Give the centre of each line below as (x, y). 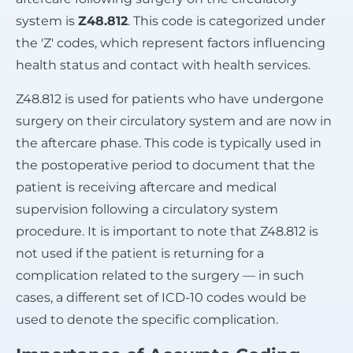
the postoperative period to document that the (165, 165)
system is (47, 20)
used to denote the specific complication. (147, 319)
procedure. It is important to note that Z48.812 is (167, 231)
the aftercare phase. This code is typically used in (169, 143)
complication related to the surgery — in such (160, 275)
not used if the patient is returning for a (140, 253)
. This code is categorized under (227, 20)
